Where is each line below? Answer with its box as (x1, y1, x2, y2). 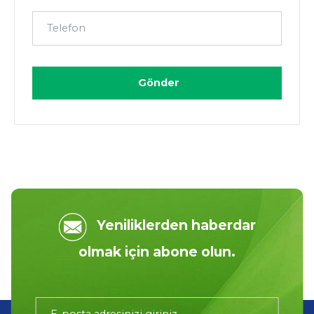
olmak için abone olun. (78, 243, 235, 261)
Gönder (137, 76, 179, 90)
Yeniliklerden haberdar (96, 217, 256, 234)
